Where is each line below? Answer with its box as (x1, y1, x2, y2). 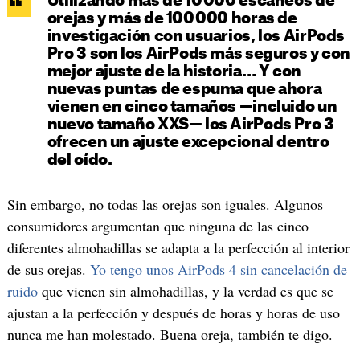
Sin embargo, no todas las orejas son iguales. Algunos (6, 194, 323, 214)
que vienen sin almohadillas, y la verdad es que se (37, 280, 333, 301)
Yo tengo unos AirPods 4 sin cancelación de (89, 259, 347, 279)
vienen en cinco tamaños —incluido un (47, 99, 337, 115)
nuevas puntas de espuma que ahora (47, 81, 322, 97)
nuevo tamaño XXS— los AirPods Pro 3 (47, 117, 334, 133)
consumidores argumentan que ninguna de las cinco (6, 215, 309, 235)
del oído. (47, 152, 112, 168)
